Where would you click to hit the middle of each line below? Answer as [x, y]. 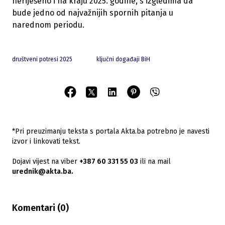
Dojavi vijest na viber [45, 162]
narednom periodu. [48, 25]
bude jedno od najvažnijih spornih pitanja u [93, 13]
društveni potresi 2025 [42, 60]
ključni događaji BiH [123, 60]
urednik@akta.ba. [43, 172]
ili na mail [154, 162]
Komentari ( [36, 208]
